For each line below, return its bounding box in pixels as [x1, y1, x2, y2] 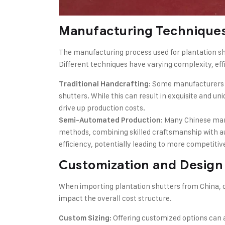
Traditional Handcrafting [59, 79, 149, 88]
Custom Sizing [59, 213, 109, 222]
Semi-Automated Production [59, 115, 161, 125]
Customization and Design [59, 157, 223, 173]
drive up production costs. [59, 102, 145, 113]
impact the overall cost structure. [59, 193, 172, 203]
